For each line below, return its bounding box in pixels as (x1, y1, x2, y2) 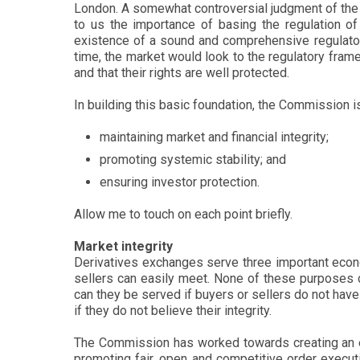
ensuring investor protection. (100, 174, 260, 190)
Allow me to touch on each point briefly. (74, 207, 292, 222)
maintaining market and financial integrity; (100, 129, 329, 145)
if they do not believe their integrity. (74, 303, 272, 318)
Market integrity (74, 239, 173, 254)
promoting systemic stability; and (100, 152, 286, 167)
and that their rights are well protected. (74, 65, 289, 80)
